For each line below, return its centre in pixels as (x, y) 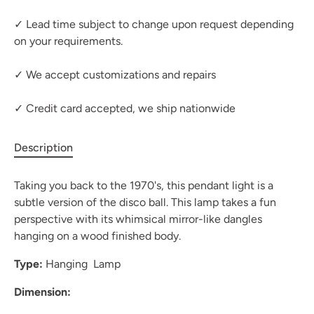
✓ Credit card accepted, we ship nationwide (125, 108)
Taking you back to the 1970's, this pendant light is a (144, 185)
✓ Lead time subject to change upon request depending (154, 24)
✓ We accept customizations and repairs (115, 75)
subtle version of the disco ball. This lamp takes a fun (145, 202)
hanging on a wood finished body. (97, 236)
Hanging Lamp (82, 264)
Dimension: (42, 292)
